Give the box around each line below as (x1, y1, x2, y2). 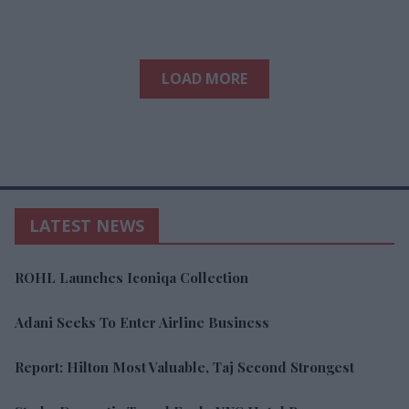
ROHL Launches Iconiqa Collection (15, 267, 248, 287)
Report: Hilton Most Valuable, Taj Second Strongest (15, 357, 354, 376)
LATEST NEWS (29, 214, 144, 236)
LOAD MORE (162, 68, 247, 89)
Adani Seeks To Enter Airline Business (15, 312, 269, 331)
